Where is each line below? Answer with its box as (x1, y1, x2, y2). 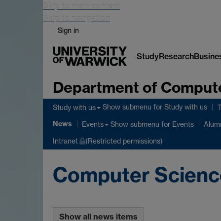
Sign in (58, 26, 79, 35)
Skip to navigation (43, 13, 110, 23)
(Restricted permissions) (85, 137, 163, 146)
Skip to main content (43, 1, 120, 11)
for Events (159, 119, 194, 128)
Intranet (53, 137, 78, 146)
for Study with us (151, 103, 207, 111)
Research (158, 51, 194, 61)
